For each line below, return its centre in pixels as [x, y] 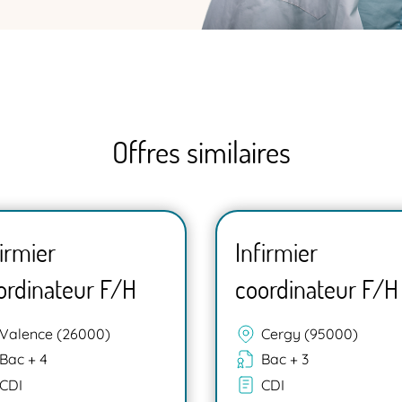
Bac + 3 [284, 359]
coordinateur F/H [317, 289]
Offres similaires [201, 152]
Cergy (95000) [309, 333]
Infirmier [276, 252]
